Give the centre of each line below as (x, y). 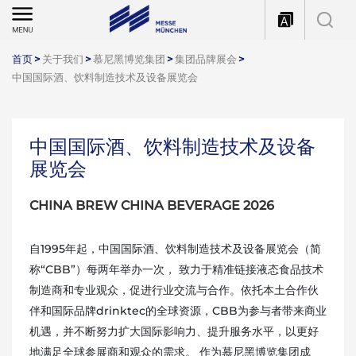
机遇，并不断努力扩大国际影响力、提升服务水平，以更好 (174, 331)
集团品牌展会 (206, 59)
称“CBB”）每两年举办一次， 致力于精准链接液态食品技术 (176, 269)
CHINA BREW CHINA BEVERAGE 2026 (152, 205)
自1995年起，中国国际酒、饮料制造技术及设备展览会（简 (175, 249)
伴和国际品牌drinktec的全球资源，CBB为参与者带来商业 (178, 311)
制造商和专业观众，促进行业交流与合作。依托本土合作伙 (174, 290)
